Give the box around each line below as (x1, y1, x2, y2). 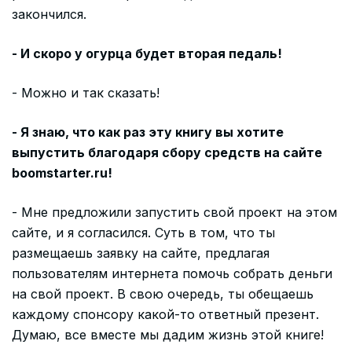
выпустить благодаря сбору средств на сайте (12, 145, 322, 161)
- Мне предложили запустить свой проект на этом (12, 204, 337, 221)
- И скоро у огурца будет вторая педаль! (12, 46, 282, 62)
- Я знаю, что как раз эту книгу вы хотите (12, 124, 284, 141)
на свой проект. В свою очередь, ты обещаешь (12, 286, 313, 302)
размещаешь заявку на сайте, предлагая (12, 245, 269, 262)
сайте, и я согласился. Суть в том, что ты (12, 225, 275, 241)
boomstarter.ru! (12, 165, 112, 181)
